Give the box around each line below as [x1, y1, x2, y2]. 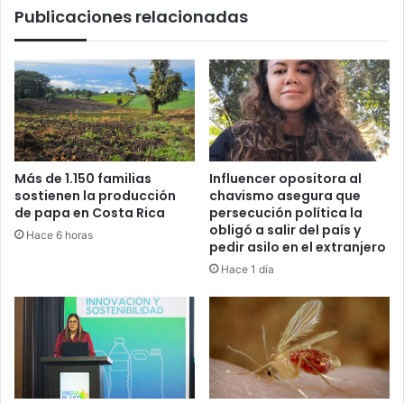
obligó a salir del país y [209, 221, 361, 240]
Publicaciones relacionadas [14, 5, 248, 29]
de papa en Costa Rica [14, 204, 165, 223]
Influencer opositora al [209, 170, 362, 188]
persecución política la [209, 204, 363, 223]
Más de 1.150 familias [14, 170, 151, 188]
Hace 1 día [221, 262, 274, 277]
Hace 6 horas [26, 228, 93, 243]
